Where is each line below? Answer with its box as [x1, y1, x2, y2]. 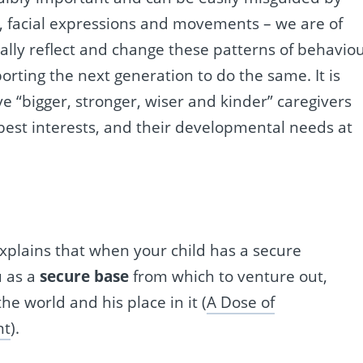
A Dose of [207, 291, 275, 313]
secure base [40, 265, 130, 287]
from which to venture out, [129, 265, 328, 287]
